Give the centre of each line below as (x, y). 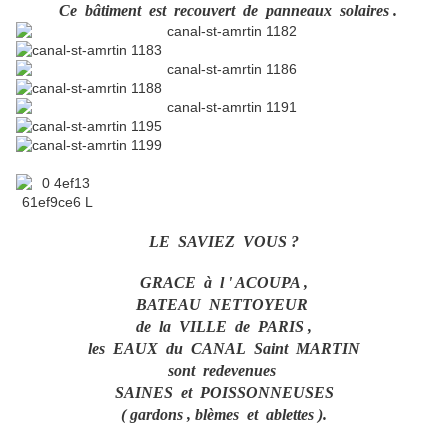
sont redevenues (224, 371)
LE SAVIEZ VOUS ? (224, 242)
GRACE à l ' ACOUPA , (224, 283)
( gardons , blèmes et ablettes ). (224, 415)
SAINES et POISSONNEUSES (224, 393)
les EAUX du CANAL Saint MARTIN (224, 349)
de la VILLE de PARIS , (224, 327)
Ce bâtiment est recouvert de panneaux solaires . (228, 11)
